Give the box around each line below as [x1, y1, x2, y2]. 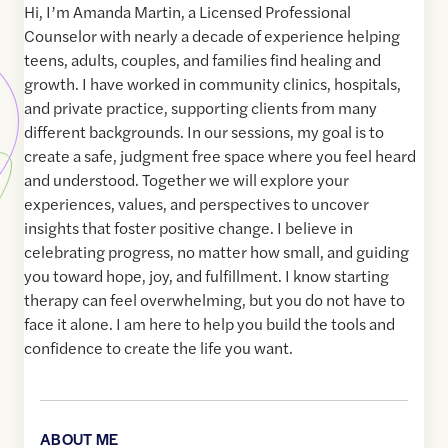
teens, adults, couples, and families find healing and [24, 48, 381, 72]
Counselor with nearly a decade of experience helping [24, 24, 400, 48]
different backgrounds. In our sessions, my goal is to [24, 120, 384, 144]
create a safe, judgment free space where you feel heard [24, 144, 416, 168]
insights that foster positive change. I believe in [24, 216, 353, 240]
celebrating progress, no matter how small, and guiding [24, 240, 409, 264]
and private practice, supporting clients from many [24, 96, 377, 120]
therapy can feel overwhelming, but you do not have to [24, 288, 405, 312]
